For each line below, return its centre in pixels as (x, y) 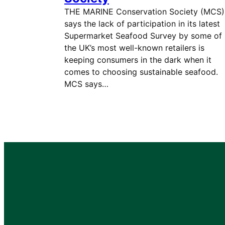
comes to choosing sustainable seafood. (144, 72)
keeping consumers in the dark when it (138, 60)
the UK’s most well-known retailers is (134, 48)
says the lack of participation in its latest (142, 24)
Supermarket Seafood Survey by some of (143, 36)
